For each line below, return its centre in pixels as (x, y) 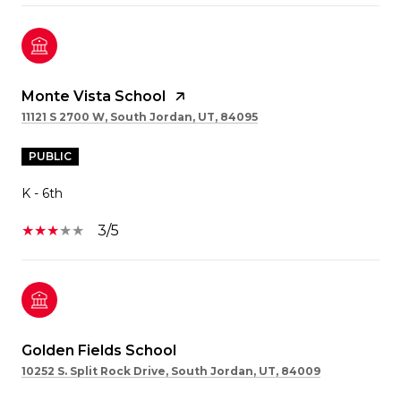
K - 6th (42, 193)
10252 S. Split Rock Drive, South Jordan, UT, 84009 (171, 371)
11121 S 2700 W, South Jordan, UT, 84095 (140, 116)
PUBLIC (50, 156)
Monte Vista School (94, 96)
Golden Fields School (99, 350)
